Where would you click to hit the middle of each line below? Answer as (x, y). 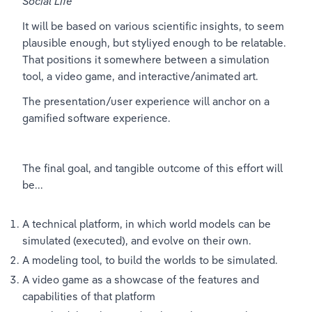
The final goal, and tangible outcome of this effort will (154, 168)
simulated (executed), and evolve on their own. (137, 241)
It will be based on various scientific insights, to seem (155, 26)
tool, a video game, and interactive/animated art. (140, 76)
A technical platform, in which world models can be (148, 224)
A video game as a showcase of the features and (142, 280)
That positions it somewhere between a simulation (147, 60)
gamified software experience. (96, 118)
